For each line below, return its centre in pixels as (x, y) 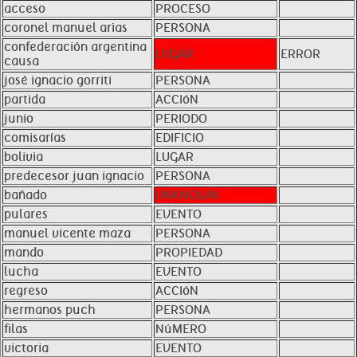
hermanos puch (50, 310)
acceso (25, 9)
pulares (26, 214)
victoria (26, 348)
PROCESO (183, 9)
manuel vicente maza (67, 233)
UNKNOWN (187, 195)
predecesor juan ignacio (74, 176)
